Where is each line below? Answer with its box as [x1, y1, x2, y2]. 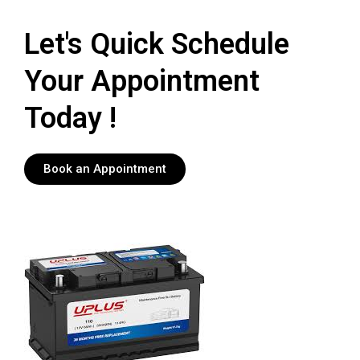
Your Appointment [24, 64, 260, 99]
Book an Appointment [43, 161, 166, 176]
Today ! [24, 101, 117, 136]
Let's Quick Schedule [24, 27, 289, 62]
